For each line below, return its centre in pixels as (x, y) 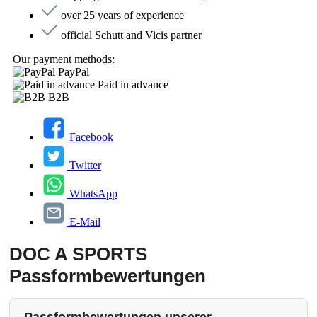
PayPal (74, 72)
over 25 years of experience (122, 16)
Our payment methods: (64, 59)
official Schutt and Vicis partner (131, 35)
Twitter (85, 166)
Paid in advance (133, 85)
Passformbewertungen (108, 276)
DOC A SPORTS (78, 254)
